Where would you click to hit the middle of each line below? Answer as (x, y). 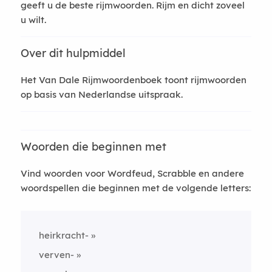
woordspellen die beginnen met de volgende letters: (135, 188)
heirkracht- (63, 235)
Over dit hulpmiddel (73, 53)
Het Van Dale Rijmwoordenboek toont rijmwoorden (133, 80)
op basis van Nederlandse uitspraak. (101, 94)
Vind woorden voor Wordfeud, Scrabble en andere (132, 173)
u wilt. (33, 20)
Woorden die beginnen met (93, 147)
